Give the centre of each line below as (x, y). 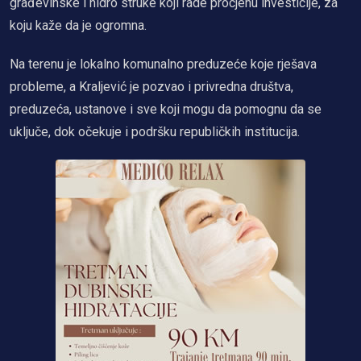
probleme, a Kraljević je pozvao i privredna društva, (151, 86)
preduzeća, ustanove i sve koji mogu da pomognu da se (166, 109)
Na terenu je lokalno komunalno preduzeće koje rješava (163, 64)
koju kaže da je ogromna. (78, 25)
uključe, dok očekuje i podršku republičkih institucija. (155, 131)
